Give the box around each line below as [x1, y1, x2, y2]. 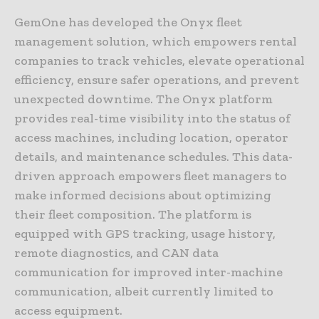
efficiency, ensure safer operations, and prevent [14, 71, 299, 88]
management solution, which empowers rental [14, 33, 297, 49]
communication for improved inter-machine [14, 263, 283, 280]
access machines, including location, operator [14, 129, 288, 145]
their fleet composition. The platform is [14, 206, 251, 222]
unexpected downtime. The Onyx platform [14, 90, 273, 107]
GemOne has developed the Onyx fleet [14, 14, 242, 30]
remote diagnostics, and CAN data [14, 244, 219, 261]
